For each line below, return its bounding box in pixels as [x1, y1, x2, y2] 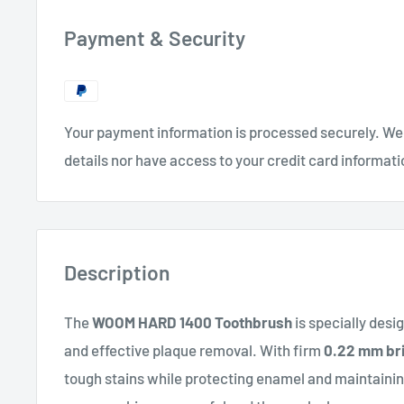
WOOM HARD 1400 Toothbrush [92, 312, 292, 331]
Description [64, 260, 170, 286]
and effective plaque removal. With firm [64, 340, 324, 359]
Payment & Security [64, 25, 245, 51]
